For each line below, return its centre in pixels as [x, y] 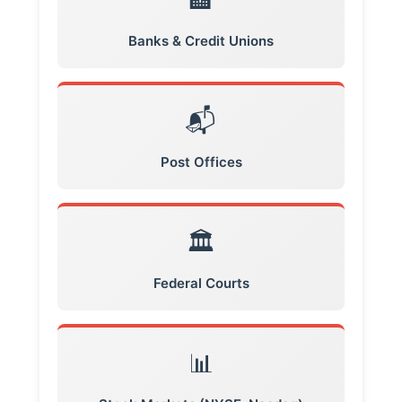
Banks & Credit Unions [201, 41]
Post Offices [201, 162]
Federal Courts [201, 284]
